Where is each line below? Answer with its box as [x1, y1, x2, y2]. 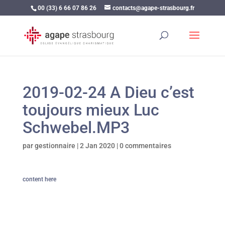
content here [22, 176, 56, 183]
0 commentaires [119, 142, 171, 150]
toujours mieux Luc [22, 100, 159, 120]
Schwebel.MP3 [22, 118, 130, 137]
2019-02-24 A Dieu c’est [22, 83, 194, 102]
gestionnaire [34, 142, 75, 150]
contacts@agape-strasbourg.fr [112, 5, 194, 12]
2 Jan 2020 [79, 142, 115, 150]
